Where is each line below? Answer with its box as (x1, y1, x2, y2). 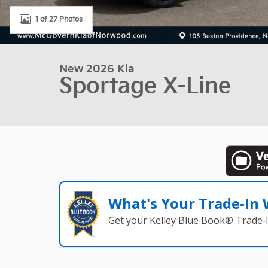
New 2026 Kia (59, 63, 135, 75)
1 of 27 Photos (35, 14, 83, 24)
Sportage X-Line (59, 74, 231, 99)
